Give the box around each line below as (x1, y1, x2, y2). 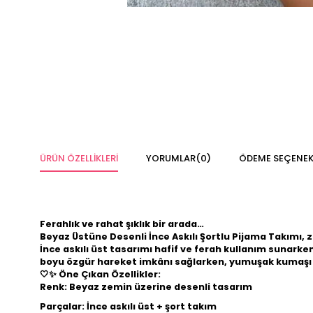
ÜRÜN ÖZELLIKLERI (40, 152, 118, 165)
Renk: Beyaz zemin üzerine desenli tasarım (40, 281, 252, 293)
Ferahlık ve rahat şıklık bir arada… (40, 218, 204, 230)
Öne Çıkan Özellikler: (59, 268, 161, 280)
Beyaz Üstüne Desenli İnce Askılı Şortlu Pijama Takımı (40, 231, 302, 242)
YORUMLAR (146, 152, 196, 165)
